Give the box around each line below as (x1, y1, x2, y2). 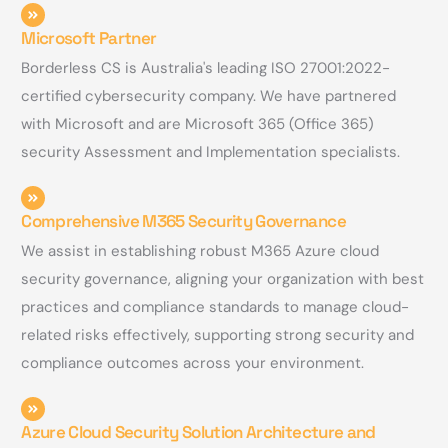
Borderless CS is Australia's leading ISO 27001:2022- (21, 58, 391, 79)
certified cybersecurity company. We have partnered (21, 86, 397, 107)
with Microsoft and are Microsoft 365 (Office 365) (21, 114, 375, 135)
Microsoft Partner (21, 27, 157, 50)
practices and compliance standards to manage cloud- (21, 297, 410, 318)
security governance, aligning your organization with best (21, 269, 425, 290)
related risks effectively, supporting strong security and (21, 325, 415, 346)
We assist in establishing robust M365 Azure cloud (21, 241, 380, 262)
